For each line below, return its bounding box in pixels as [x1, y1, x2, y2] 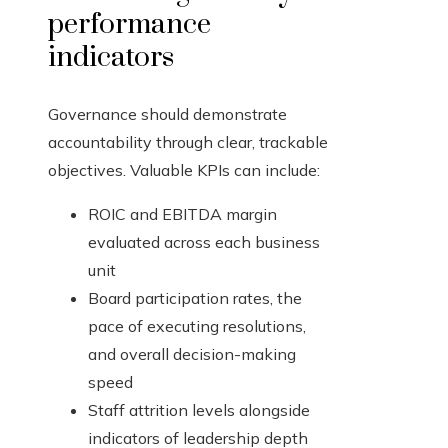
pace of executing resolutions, [88, 316, 306, 337]
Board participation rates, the [88, 288, 302, 309]
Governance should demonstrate [48, 104, 287, 125]
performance [48, 7, 211, 43]
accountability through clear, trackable [48, 132, 328, 153]
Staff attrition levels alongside [88, 400, 310, 421]
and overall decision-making [88, 344, 296, 365]
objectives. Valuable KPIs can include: [48, 160, 320, 181]
